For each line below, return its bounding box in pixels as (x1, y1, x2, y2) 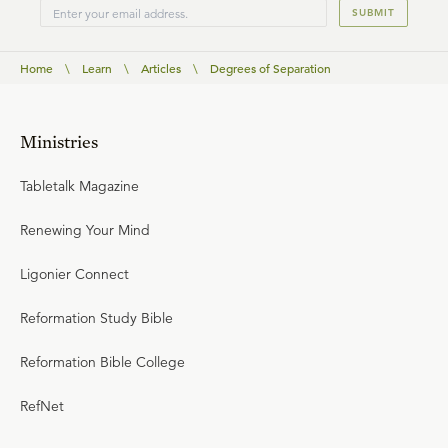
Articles (141, 60, 181, 76)
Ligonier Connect (20, 265, 129, 283)
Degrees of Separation (210, 60, 331, 76)
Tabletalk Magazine (20, 177, 139, 195)
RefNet (20, 397, 64, 415)
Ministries (20, 131, 98, 152)
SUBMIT (352, 6, 395, 19)
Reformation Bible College (20, 353, 185, 371)
